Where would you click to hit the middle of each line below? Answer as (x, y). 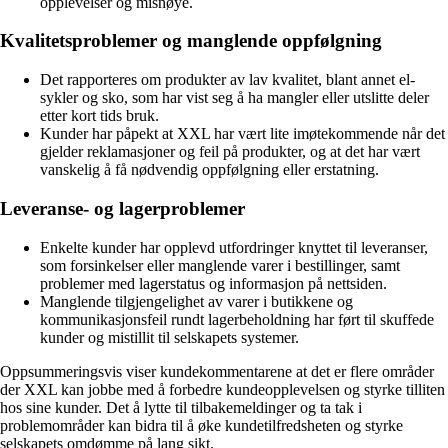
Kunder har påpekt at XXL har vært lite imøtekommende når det (242, 134)
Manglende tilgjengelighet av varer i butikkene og (196, 301)
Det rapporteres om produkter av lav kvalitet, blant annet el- (227, 80)
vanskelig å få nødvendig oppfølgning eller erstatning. (209, 170)
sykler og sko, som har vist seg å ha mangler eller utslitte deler (234, 98)
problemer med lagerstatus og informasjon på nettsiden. (213, 283)
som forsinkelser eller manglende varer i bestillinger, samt (220, 265)
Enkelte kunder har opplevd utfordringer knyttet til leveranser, (234, 247)
